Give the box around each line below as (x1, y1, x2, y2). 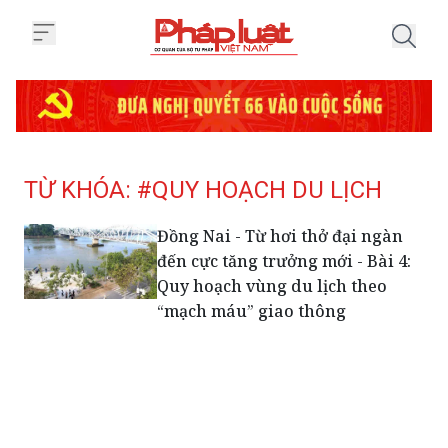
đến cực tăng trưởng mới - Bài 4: (157, 249, 412, 272)
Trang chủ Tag (223, 57, 319, 76)
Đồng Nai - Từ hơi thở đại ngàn (157, 224, 404, 247)
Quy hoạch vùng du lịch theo (157, 274, 388, 297)
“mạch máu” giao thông (157, 299, 347, 322)
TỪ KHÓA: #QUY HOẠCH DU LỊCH (24, 175, 382, 204)
